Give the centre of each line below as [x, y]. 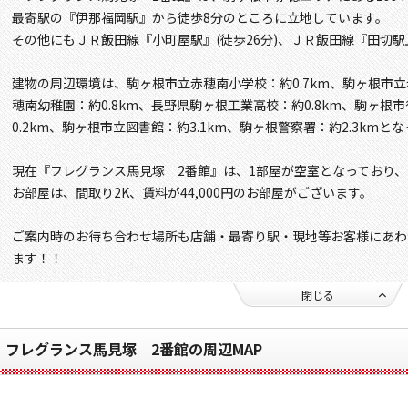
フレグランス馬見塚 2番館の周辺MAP [134, 349]
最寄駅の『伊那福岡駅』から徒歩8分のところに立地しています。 [200, 18]
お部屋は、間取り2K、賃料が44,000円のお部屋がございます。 [192, 193]
